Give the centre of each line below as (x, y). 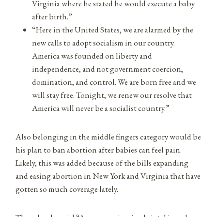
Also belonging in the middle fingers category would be (108, 136)
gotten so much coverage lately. (67, 189)
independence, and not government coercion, (108, 69)
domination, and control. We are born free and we (114, 82)
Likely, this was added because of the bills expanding (102, 163)
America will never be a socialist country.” (101, 108)
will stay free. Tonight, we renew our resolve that (112, 95)
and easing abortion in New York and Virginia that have (108, 176)
